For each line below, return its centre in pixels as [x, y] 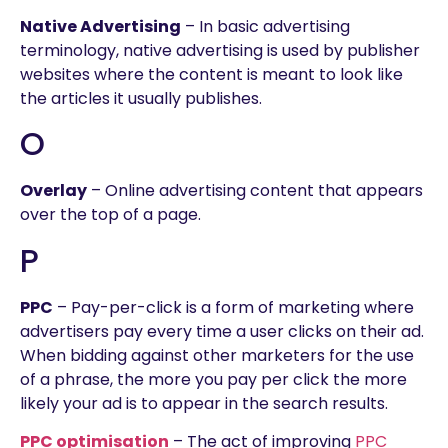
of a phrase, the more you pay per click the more [213, 379]
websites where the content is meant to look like [211, 74]
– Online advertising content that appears [255, 191]
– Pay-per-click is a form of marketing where [233, 307]
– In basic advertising [265, 26]
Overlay [53, 191]
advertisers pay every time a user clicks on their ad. [222, 331]
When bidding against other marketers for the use [217, 355]
